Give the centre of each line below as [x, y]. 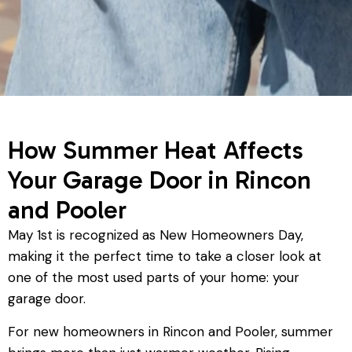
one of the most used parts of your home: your [154, 278]
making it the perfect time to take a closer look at [165, 257]
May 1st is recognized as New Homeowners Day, [156, 235]
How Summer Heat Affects [156, 150]
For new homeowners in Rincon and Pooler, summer [170, 331]
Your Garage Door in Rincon [159, 180]
